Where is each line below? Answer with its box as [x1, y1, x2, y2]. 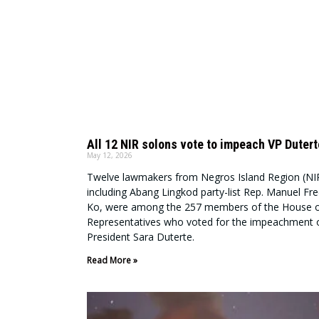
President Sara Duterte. [87, 230, 194, 244]
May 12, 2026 [87, 150, 132, 161]
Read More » [87, 254, 137, 267]
